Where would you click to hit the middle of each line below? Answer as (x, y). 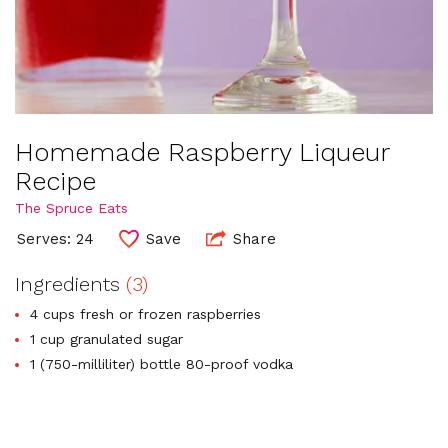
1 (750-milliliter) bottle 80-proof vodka (161, 364)
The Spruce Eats (71, 207)
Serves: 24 (55, 238)
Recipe (55, 180)
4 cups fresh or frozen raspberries (145, 314)
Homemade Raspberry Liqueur (202, 151)
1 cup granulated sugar (106, 339)
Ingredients (70, 284)
